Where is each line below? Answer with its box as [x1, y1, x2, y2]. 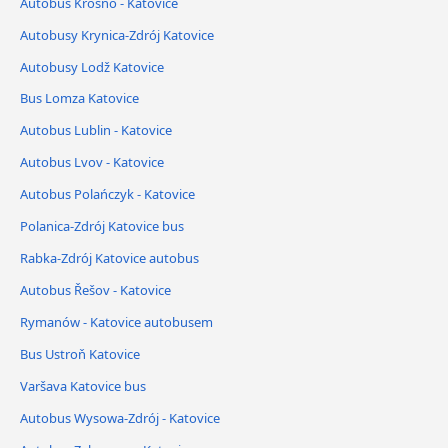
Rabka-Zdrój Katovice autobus [20, 249, 199, 268]
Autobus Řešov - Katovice [20, 281, 171, 300]
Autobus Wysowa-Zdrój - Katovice [20, 408, 220, 427]
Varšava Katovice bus [20, 377, 146, 396]
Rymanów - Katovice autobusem [20, 313, 213, 332]
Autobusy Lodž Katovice [20, 57, 164, 76]
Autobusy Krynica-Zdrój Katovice [20, 25, 214, 44]
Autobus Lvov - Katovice [20, 153, 164, 172]
